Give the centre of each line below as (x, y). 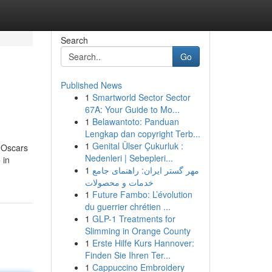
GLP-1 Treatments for (134, 219)
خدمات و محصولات (119, 182)
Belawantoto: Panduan (135, 121)
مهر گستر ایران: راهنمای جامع (145, 170)
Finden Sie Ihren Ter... (127, 255)
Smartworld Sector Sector (141, 97)
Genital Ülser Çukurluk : (138, 146)
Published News (91, 85)
